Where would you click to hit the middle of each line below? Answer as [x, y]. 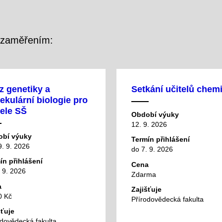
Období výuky [155, 114]
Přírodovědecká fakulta [167, 199]
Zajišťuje [146, 190]
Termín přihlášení [161, 139]
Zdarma [144, 174]
